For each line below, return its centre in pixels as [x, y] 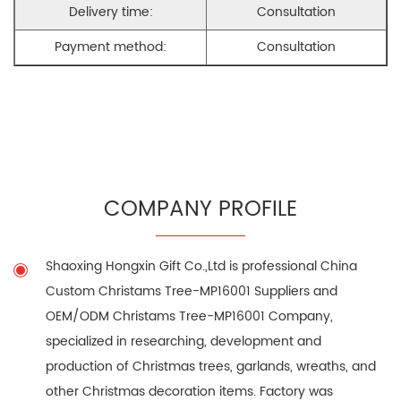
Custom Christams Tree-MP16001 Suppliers [178, 291]
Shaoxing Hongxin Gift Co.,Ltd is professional [183, 266]
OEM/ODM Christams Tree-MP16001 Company [188, 316]
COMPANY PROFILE [200, 209]
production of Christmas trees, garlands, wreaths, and [211, 366]
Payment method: [111, 47]
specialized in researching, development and [183, 341]
